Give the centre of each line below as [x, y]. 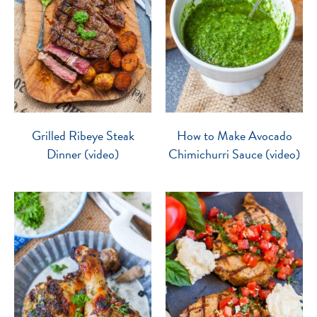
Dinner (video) [83, 154]
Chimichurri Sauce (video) [234, 154]
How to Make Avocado [234, 136]
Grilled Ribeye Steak [83, 136]
